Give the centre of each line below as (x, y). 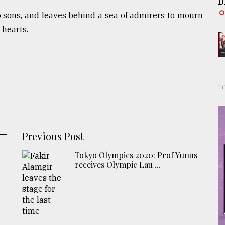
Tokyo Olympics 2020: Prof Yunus (136, 155)
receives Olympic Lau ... (118, 164)
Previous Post (53, 136)
